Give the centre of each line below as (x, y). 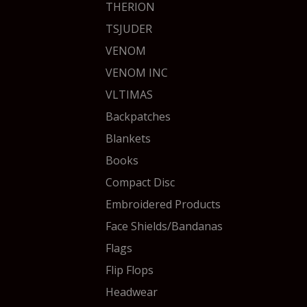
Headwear (132, 292)
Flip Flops (130, 270)
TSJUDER (129, 29)
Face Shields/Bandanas (164, 226)
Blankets (128, 138)
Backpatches (138, 116)
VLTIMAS (129, 95)
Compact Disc (140, 182)
